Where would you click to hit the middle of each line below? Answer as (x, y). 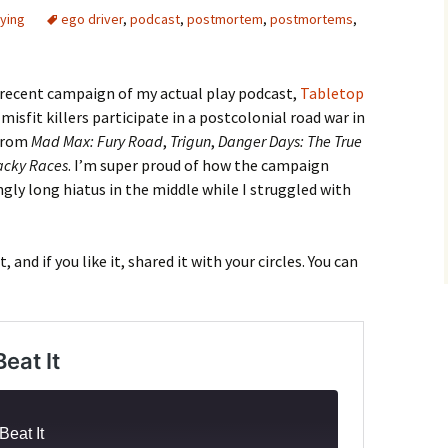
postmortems (311, 19)
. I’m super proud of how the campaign (198, 165)
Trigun (190, 141)
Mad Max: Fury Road (97, 141)
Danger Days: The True (290, 141)
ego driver (92, 19)
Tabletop (332, 93)
